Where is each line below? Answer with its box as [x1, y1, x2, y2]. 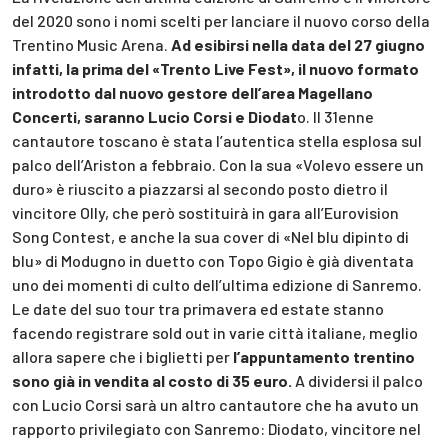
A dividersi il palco [292, 370, 423, 390]
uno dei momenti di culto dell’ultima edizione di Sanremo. [12, 274, 422, 294]
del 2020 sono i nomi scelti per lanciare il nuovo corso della [12, 10, 430, 30]
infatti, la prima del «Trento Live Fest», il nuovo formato [12, 58, 419, 78]
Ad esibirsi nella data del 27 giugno [171, 34, 425, 54]
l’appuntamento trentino [233, 346, 415, 366]
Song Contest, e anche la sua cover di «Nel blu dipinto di [12, 226, 409, 246]
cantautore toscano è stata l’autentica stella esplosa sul [12, 130, 422, 150]
